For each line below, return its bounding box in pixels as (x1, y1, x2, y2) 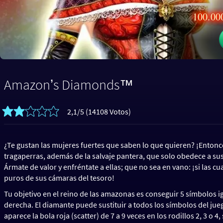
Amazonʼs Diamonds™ (4, 75, 133, 94)
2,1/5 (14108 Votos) (67, 106, 131, 116)
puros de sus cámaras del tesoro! (4, 172, 114, 183)
